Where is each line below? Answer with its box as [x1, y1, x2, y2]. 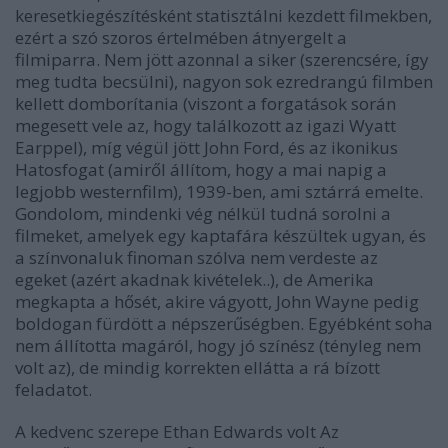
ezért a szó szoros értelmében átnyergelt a [15, 26, 347, 49]
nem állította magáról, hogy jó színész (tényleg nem [15, 334, 421, 357]
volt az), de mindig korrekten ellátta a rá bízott [15, 356, 380, 379]
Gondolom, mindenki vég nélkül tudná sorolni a [15, 202, 391, 225]
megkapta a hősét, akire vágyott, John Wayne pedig [15, 290, 419, 313]
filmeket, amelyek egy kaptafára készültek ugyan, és [15, 224, 426, 247]
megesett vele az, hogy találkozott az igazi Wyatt [15, 114, 396, 137]
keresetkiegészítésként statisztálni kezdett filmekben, [15, 4, 432, 27]
